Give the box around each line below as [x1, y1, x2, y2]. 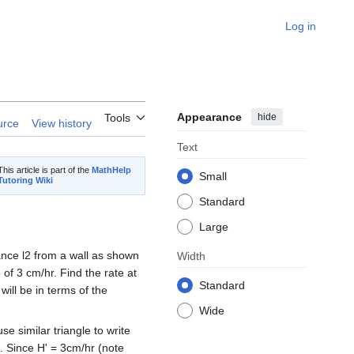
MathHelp [92, 165, 132, 175]
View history [32, 117, 92, 130]
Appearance [177, 111, 242, 124]
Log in [285, 20, 316, 32]
